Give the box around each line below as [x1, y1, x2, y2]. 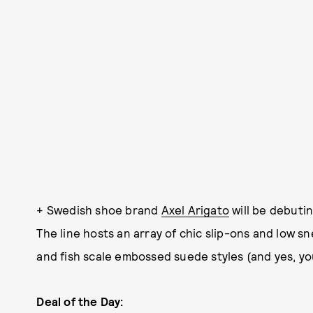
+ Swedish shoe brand [36, 202, 161, 217]
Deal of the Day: [36, 293, 124, 308]
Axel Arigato [161, 202, 229, 217]
